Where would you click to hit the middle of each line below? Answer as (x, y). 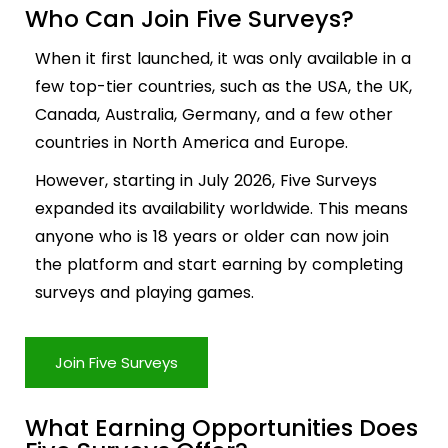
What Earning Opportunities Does (221, 428)
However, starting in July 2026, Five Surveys (206, 181)
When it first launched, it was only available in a (223, 59)
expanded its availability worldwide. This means (221, 209)
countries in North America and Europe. (191, 143)
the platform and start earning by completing (219, 265)
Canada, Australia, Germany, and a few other (214, 115)
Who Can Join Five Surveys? (189, 19)
